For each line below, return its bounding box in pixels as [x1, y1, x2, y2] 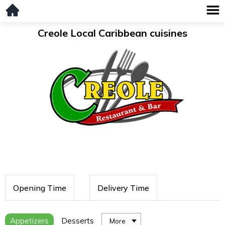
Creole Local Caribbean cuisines [38, 27, 187, 39]
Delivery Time [97, 183, 149, 193]
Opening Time [13, 183, 66, 193]
